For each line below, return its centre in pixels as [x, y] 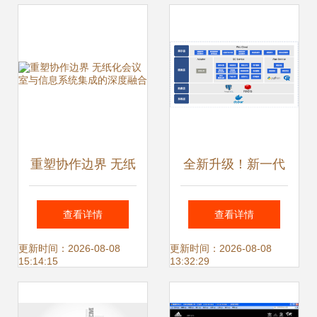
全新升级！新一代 [234, 164]
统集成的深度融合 [83, 249]
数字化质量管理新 [234, 249]
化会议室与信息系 [83, 207]
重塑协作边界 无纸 [83, 164]
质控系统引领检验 [234, 207]
